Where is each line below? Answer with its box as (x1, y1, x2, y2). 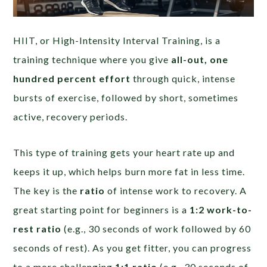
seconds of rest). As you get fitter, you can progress (13, 241, 252, 253)
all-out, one (171, 53, 229, 65)
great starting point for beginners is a (13, 203, 190, 215)
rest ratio (13, 222, 62, 234)
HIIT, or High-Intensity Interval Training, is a (13, 34, 221, 46)
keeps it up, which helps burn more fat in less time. (13, 165, 246, 177)
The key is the (13, 184, 80, 196)
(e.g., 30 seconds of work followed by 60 (61, 222, 252, 234)
